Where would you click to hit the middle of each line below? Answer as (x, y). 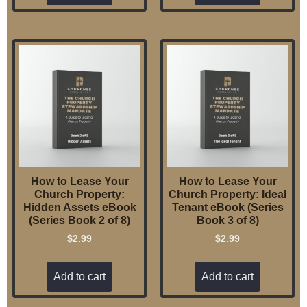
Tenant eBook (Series (228, 208)
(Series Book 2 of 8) (79, 221)
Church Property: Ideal (228, 195)
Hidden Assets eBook (79, 208)
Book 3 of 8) (228, 221)
